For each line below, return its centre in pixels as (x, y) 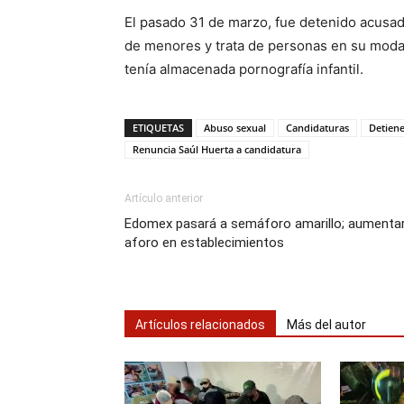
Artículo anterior (164, 198)
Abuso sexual (235, 128)
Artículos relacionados (200, 325)
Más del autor (326, 325)
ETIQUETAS (158, 128)
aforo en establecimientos (204, 243)
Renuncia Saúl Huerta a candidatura (217, 149)
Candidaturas (317, 128)
